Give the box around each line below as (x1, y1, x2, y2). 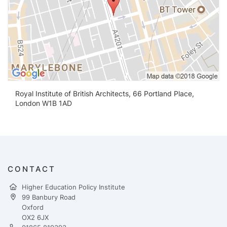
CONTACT (8, 164, 56, 174)
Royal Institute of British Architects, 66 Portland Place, (15, 89, 194, 98)
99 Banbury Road (22, 193, 75, 201)
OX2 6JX (22, 213, 49, 221)
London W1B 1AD (15, 98, 72, 107)
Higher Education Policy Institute (22, 182, 125, 191)
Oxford (22, 203, 44, 211)
